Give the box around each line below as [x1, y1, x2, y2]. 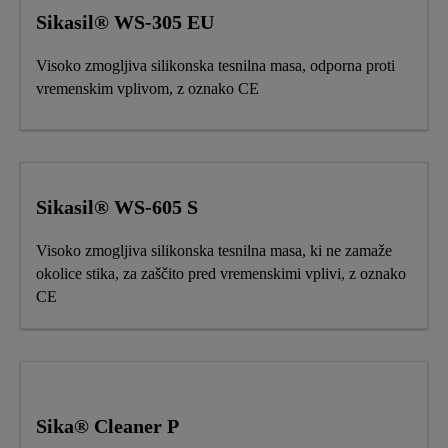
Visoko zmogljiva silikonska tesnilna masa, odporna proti [36, 56, 395, 74]
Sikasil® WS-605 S [36, 195, 198, 218]
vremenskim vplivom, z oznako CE [36, 79, 259, 97]
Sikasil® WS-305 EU [36, 10, 214, 33]
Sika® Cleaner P [36, 415, 179, 438]
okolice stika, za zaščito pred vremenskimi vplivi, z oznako [36, 264, 406, 282]
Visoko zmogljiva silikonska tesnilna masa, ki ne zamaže [36, 241, 392, 259]
